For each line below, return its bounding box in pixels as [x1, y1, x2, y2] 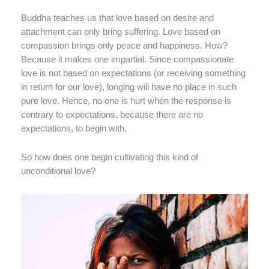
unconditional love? [21, 166, 95, 177]
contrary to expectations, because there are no [21, 109, 203, 119]
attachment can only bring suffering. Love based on [21, 26, 220, 37]
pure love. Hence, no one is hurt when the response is [21, 95, 231, 106]
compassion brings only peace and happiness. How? [21, 40, 228, 50]
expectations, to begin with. [21, 123, 127, 133]
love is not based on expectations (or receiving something [21, 68, 246, 78]
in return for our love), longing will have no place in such [21, 82, 237, 92]
